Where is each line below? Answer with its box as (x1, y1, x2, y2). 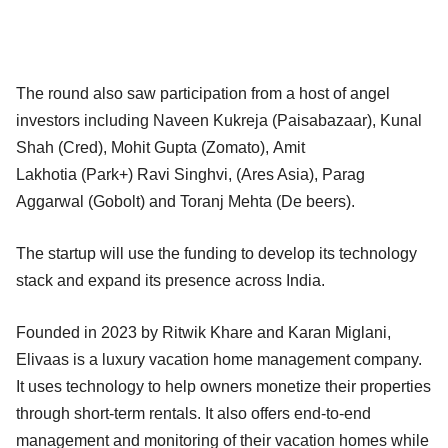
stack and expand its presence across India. (16, 271, 333, 289)
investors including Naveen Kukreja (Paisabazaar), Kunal (16, 111, 422, 129)
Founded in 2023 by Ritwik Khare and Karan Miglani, (16, 323, 391, 341)
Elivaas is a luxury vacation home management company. (16, 350, 422, 368)
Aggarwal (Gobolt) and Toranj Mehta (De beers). (16, 192, 367, 210)
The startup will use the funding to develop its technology (16, 244, 417, 262)
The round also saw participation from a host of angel (16, 84, 390, 102)
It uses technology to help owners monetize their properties (16, 377, 431, 395)
